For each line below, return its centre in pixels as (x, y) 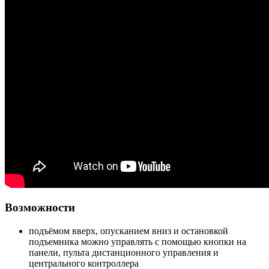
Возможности (40, 208)
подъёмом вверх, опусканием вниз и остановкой (128, 231)
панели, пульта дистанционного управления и (124, 252)
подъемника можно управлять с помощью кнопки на (138, 241)
